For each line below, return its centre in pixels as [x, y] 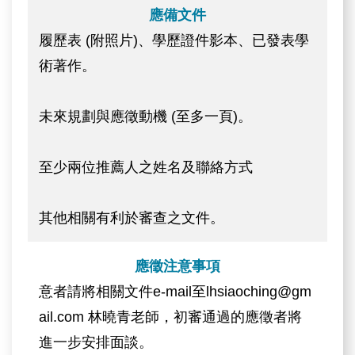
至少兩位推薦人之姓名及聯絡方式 [146, 167]
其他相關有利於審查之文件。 [132, 218]
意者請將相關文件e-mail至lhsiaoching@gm [176, 291]
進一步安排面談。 [96, 342]
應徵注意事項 [177, 266]
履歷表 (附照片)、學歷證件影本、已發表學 [174, 40]
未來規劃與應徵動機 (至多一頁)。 [146, 116]
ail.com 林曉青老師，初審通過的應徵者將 [171, 317]
